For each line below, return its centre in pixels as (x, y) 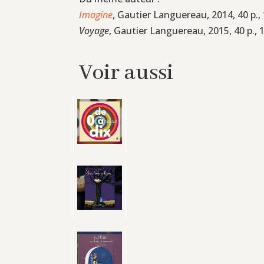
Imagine (96, 14)
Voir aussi (126, 73)
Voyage (94, 30)
